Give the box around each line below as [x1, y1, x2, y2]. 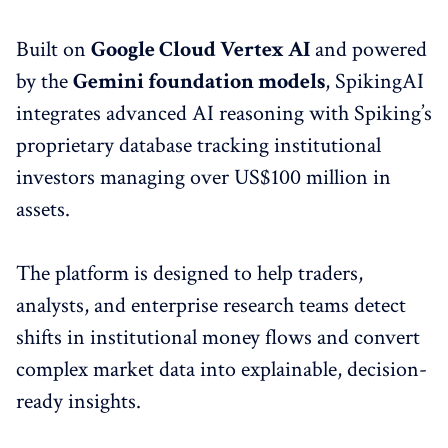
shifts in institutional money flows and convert [16, 323, 420, 352]
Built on [16, 35, 91, 64]
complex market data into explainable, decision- [16, 355, 427, 384]
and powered [310, 35, 427, 64]
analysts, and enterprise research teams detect [16, 291, 406, 320]
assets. [16, 195, 70, 224]
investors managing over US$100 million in [16, 163, 391, 192]
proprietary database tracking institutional [16, 131, 381, 160]
